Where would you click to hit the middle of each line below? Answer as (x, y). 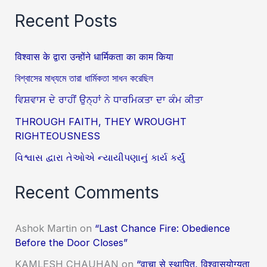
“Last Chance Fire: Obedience (163, 228)
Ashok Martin (46, 228)
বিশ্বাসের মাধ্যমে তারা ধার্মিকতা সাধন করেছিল (84, 78)
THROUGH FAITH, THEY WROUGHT (101, 121)
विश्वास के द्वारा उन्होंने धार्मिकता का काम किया (94, 56)
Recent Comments (87, 193)
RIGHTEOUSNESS (58, 136)
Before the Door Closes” (72, 242)
